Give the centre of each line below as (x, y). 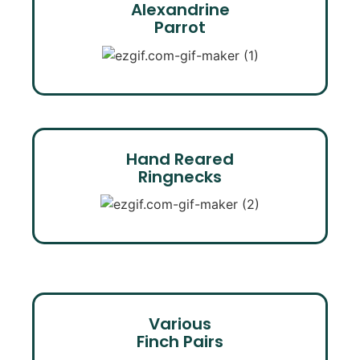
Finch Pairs (180, 342)
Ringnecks (180, 176)
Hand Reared (180, 159)
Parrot (180, 27)
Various (180, 324)
